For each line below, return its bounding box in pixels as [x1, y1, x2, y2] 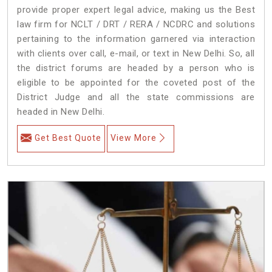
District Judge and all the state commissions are [17, 91, 255, 103]
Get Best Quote [35, 132, 101, 143]
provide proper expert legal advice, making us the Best [17, 4, 255, 15]
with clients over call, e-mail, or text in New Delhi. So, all [17, 47, 255, 59]
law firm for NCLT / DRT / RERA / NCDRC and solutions [17, 18, 255, 30]
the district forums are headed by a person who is [17, 62, 255, 73]
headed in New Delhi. [17, 106, 104, 117]
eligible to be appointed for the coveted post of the [17, 76, 255, 88]
